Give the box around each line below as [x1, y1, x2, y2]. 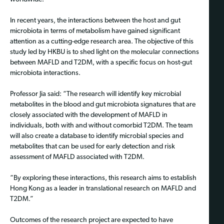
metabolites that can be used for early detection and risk [10, 143, 175, 151]
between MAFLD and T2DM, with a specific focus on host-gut [10, 59, 192, 67]
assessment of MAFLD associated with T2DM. [10, 153, 144, 161]
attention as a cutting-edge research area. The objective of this [10, 38, 193, 46]
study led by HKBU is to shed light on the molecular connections [10, 48, 199, 56]
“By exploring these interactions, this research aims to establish [10, 174, 196, 182]
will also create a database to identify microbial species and [10, 132, 183, 140]
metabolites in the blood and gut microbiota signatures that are [10, 101, 195, 109]
